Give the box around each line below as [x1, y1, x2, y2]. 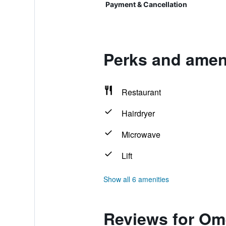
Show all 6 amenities [103, 174, 169, 184]
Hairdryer [121, 107, 155, 119]
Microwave [121, 129, 160, 140]
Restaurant [121, 86, 161, 98]
